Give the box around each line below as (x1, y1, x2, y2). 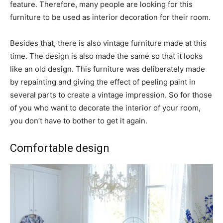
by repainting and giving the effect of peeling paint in (10, 77, 196, 87)
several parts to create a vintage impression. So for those (10, 90, 212, 100)
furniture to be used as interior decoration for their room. (10, 12, 211, 22)
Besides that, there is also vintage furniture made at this (10, 38, 207, 48)
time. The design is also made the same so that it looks (10, 51, 203, 61)
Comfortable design (10, 141, 110, 154)
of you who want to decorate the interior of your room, (10, 103, 201, 112)
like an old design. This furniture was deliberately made (10, 64, 205, 74)
